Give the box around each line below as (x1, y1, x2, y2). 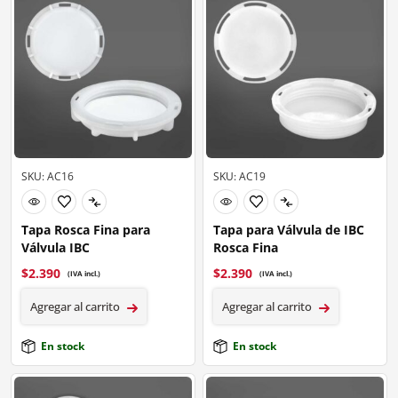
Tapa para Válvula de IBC (213, 221, 364, 239)
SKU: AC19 (213, 169, 266, 185)
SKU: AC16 (21, 169, 74, 185)
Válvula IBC (21, 239, 90, 257)
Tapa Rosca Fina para (21, 221, 150, 239)
